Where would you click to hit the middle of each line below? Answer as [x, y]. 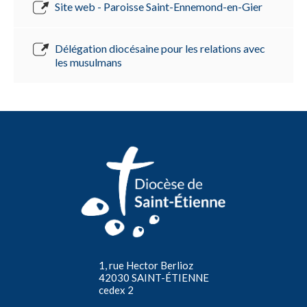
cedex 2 [116, 290]
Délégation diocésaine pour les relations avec [160, 48]
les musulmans [88, 62]
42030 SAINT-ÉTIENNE [153, 277]
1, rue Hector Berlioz [146, 265]
